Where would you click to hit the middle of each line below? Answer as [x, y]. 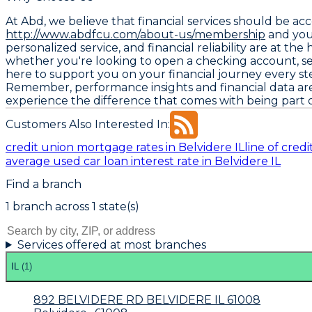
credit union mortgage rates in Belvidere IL [125, 147]
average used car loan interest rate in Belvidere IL [143, 161]
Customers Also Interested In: [88, 125]
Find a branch [44, 184]
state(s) [118, 206]
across [71, 206]
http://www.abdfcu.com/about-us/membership [135, 34]
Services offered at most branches [111, 244]
